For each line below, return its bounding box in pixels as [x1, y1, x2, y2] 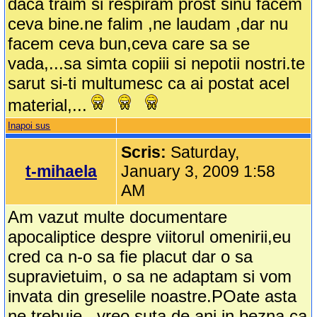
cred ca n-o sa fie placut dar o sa [8, 247, 253, 267]
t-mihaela [25, 162, 97, 181]
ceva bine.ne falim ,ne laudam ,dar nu [8, 14, 289, 34]
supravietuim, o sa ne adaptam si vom [8, 267, 292, 287]
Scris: [121, 143, 171, 162]
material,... [8, 96, 88, 115]
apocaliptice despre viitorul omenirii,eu [8, 227, 292, 247]
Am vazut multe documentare [8, 207, 228, 227]
